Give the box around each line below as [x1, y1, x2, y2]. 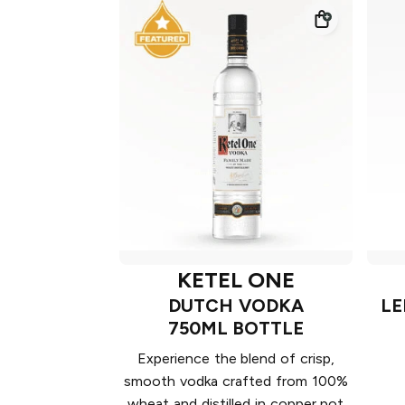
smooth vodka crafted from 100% [124, 372, 348, 391]
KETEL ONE [176, 267, 296, 294]
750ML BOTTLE [167, 317, 305, 340]
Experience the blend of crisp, [137, 350, 335, 368]
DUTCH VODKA [168, 295, 304, 317]
